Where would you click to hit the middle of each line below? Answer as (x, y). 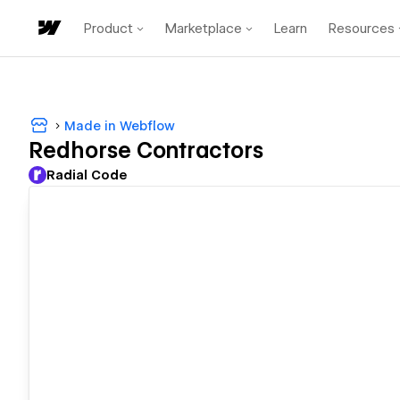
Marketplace (204, 28)
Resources (362, 28)
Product (108, 28)
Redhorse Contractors (146, 151)
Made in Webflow (120, 125)
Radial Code (87, 175)
